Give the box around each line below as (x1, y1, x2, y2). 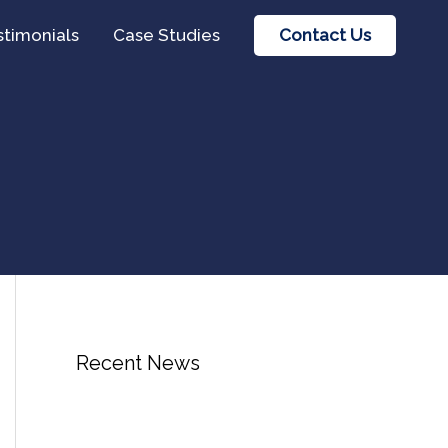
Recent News (76, 351, 200, 375)
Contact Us (279, 24, 371, 45)
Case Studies (113, 25, 220, 45)
